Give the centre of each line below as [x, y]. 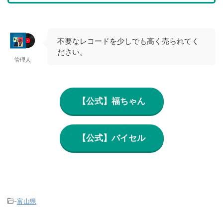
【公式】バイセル [111, 138]
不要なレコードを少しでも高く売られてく [128, 41]
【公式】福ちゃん [111, 101]
